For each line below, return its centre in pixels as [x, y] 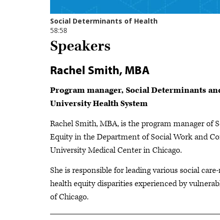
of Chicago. [69, 197]
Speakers [80, 47]
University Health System [99, 104]
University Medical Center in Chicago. [116, 151]
